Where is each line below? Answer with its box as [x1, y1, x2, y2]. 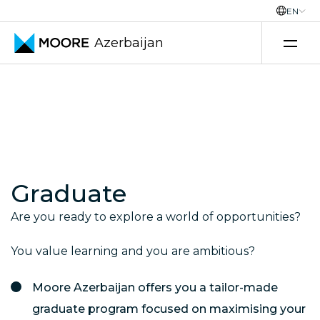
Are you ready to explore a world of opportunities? [11, 210, 304, 224]
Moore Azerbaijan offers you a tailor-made [32, 281, 278, 294]
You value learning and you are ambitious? [11, 244, 255, 258]
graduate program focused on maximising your [32, 302, 306, 316]
